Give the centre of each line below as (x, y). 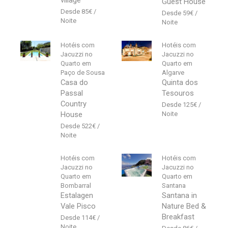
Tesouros (178, 93)
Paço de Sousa (83, 73)
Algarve (173, 73)
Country (74, 104)
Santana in (180, 196)
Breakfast (178, 217)
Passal (72, 93)
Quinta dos (180, 83)
